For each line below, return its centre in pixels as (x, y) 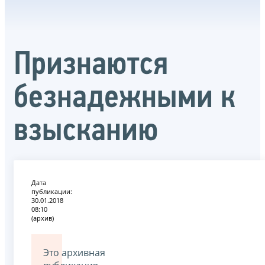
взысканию (86, 132)
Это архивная (74, 252)
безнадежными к (125, 98)
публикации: (52, 191)
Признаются (91, 65)
